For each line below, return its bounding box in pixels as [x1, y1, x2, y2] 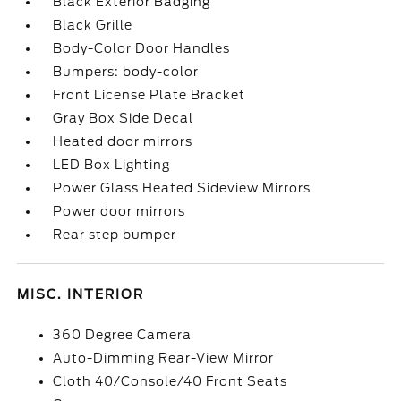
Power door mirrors [53, 204, 186, 218]
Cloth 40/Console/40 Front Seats [53, 374, 288, 388]
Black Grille [53, 18, 133, 32]
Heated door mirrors [53, 134, 193, 149]
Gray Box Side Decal [53, 111, 194, 125]
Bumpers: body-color [53, 64, 200, 79]
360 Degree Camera [53, 328, 192, 342]
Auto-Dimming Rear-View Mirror [53, 351, 275, 365]
